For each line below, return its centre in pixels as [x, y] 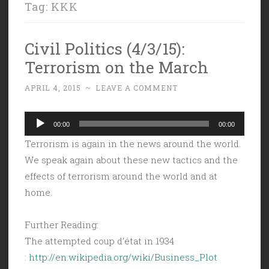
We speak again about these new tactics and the [131, 159]
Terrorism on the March [116, 67]
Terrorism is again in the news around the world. [133, 143]
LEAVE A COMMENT [137, 87]
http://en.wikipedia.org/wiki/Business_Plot [123, 257]
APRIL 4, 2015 [53, 87]
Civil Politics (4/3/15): [105, 48]
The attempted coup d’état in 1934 [99, 240]
